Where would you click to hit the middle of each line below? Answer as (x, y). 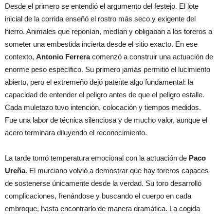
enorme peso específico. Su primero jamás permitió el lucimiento (108, 69)
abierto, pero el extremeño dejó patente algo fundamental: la (99, 82)
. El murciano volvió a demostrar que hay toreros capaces (117, 170)
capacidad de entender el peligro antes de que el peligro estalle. (105, 94)
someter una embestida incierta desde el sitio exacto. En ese (101, 44)
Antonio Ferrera (63, 56)
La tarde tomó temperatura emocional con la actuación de (97, 158)
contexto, (20, 56)
